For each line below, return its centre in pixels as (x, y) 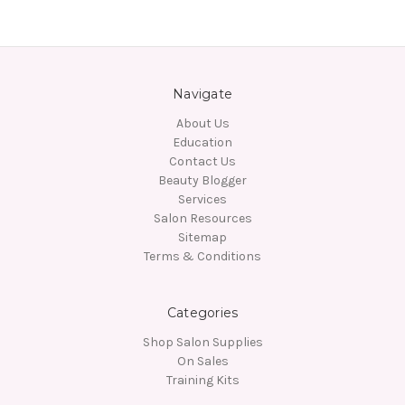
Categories (202, 313)
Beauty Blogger (202, 181)
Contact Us (202, 162)
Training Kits (202, 381)
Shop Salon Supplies (202, 343)
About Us (202, 124)
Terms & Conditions (202, 257)
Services (202, 200)
